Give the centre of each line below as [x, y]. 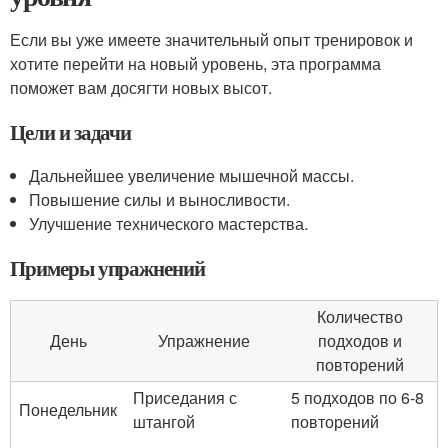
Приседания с [185, 397]
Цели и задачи [71, 132]
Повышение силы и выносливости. [160, 199]
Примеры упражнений [108, 268]
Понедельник [68, 409]
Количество [360, 316]
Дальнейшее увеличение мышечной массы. [192, 175]
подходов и [360, 340]
